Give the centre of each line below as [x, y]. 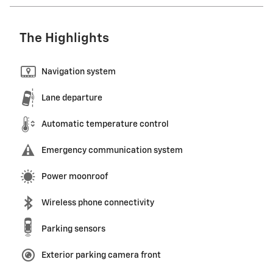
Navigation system [79, 72]
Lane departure [72, 98]
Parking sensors [73, 229]
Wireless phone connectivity [98, 203]
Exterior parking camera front [101, 256]
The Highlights [64, 39]
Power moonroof [75, 177]
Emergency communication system [112, 151]
